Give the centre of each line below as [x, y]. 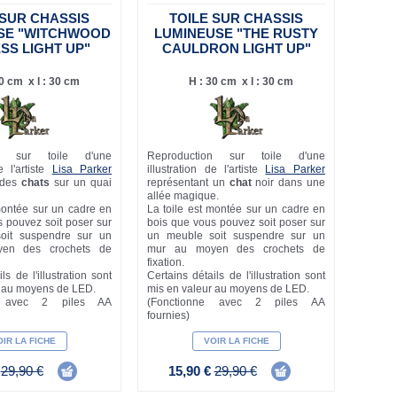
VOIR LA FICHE [236, 341]
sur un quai [81, 183]
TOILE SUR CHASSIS [236, 19]
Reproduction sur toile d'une [236, 156]
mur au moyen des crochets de [236, 249]
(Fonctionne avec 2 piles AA [236, 303]
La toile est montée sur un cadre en [236, 210]
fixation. [166, 263]
